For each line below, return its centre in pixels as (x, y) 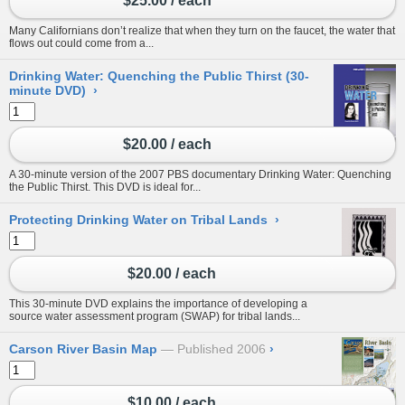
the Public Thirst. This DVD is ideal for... (105, 187)
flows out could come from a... (81, 43)
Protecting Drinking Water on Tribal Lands (138, 219)
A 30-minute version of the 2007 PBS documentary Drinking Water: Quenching (200, 174)
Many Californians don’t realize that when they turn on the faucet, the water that (202, 30)
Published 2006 (221, 348)
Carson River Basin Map (83, 348)
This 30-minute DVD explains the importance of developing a (158, 303)
